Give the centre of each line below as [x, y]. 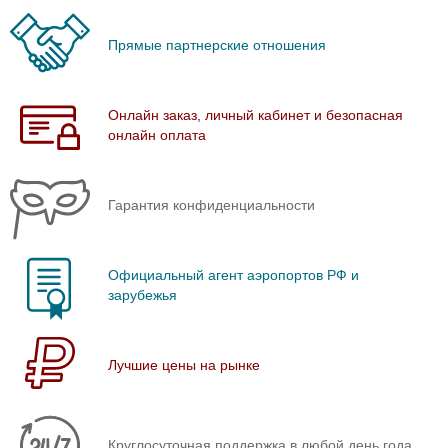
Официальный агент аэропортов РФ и [233, 274]
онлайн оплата [157, 134]
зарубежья [142, 294]
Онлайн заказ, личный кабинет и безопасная [255, 114]
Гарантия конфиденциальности [211, 204]
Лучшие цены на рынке [184, 364]
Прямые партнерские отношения [217, 44]
